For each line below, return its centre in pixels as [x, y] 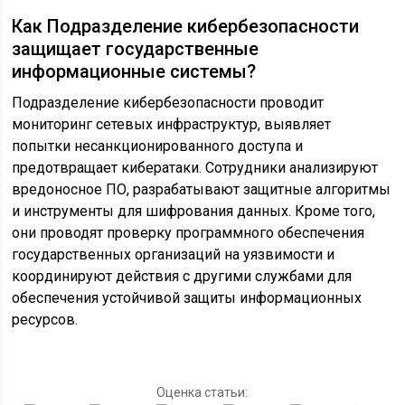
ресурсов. [45, 320]
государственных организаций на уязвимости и [174, 255]
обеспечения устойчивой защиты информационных [187, 298]
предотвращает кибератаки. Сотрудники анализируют [195, 168]
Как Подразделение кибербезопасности [186, 27]
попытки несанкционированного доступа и [158, 146]
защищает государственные [136, 49]
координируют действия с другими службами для [182, 277]
